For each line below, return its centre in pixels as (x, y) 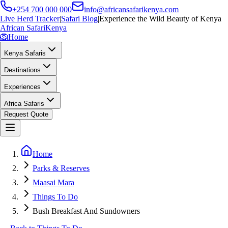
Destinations (22, 70)
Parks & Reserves (61, 168)
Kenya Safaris (25, 53)
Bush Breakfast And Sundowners (86, 211)
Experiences (22, 87)
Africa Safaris (24, 104)
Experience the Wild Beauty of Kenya (160, 19)
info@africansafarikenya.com (131, 9)
